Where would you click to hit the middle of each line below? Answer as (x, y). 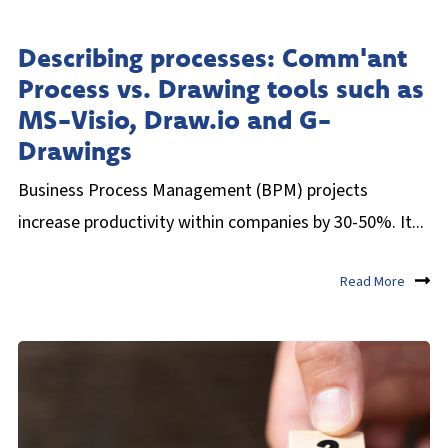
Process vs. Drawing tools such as (221, 88)
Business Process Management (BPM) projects (193, 190)
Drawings (75, 150)
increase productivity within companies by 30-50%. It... (221, 222)
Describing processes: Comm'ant (212, 57)
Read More (372, 281)
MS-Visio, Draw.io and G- (175, 119)
